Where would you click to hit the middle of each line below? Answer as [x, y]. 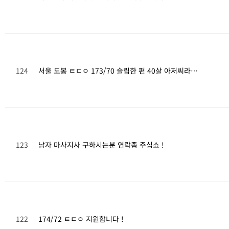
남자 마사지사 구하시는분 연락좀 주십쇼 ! [101, 145]
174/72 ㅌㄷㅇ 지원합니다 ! [81, 219]
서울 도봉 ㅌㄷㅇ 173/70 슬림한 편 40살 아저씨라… [118, 71]
